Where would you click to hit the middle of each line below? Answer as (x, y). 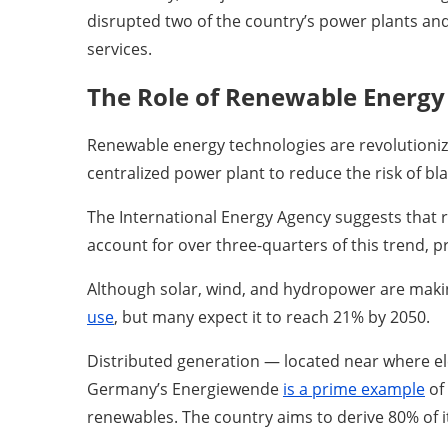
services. (119, 48)
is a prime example (354, 388)
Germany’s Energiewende (185, 388)
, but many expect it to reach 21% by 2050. (272, 316)
